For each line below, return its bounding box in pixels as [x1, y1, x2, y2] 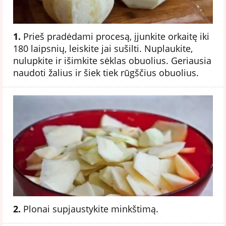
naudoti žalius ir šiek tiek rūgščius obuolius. [13, 66, 199, 79]
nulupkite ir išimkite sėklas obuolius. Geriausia [13, 54, 211, 67]
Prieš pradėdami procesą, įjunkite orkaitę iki [21, 30, 209, 42]
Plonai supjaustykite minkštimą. [21, 202, 158, 215]
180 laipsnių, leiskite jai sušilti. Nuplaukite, [13, 42, 193, 54]
